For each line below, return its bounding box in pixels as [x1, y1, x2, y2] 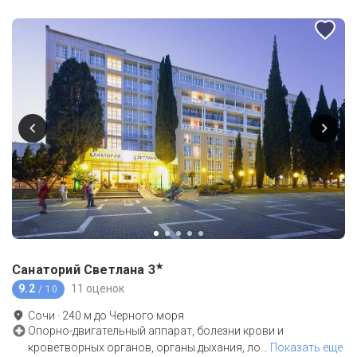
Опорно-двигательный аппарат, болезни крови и [28, 324, 284, 337]
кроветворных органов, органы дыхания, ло [28, 340, 261, 354]
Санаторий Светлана [12, 261, 145, 277]
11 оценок [70, 282, 124, 296]
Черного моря [109, 308, 184, 322]
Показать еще [270, 340, 343, 354]
